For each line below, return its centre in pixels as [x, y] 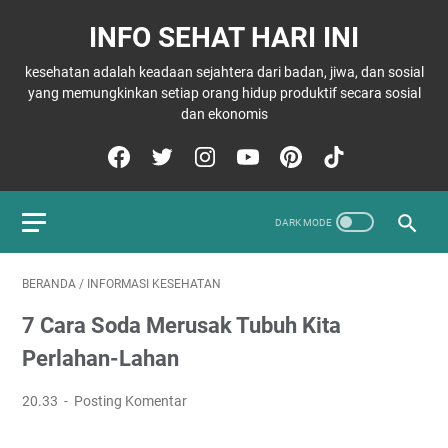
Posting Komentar [131, 401]
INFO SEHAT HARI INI [224, 37]
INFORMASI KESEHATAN [154, 284]
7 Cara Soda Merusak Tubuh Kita [181, 325]
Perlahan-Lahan [100, 358]
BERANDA [49, 284]
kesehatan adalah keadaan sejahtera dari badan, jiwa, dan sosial [224, 72]
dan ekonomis [224, 114]
